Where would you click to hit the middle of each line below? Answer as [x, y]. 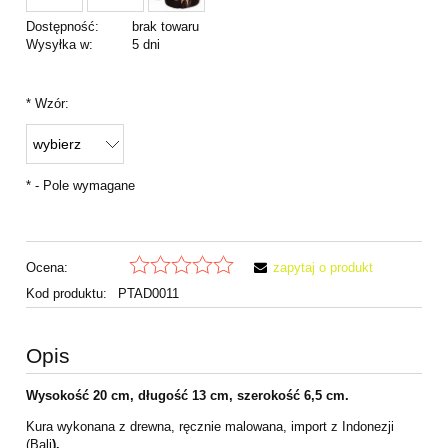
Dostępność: [62, 27]
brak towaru [165, 27]
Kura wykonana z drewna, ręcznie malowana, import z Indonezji [210, 426]
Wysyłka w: [59, 45]
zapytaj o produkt [323, 267]
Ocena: [47, 267]
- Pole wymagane [83, 186]
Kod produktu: [66, 293]
